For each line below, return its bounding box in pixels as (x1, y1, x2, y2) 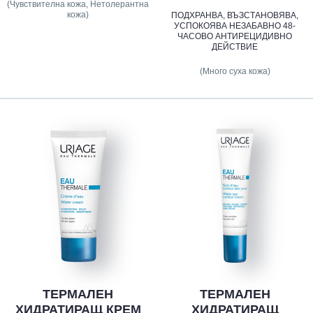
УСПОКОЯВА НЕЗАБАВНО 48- (174, 20, 296, 31)
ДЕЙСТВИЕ (212, 41, 259, 52)
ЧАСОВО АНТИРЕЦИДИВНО (177, 31, 293, 41)
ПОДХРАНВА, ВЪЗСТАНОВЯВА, (171, 10, 299, 20)
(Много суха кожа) (199, 66, 270, 76)
